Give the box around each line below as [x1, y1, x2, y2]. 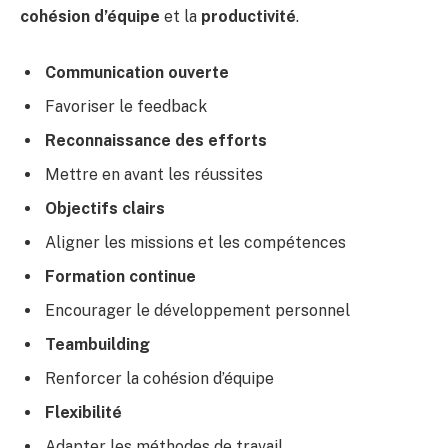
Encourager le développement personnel [45, 301, 350, 321]
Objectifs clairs [45, 199, 165, 219]
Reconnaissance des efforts [45, 131, 267, 151]
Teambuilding [45, 335, 150, 355]
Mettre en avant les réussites [45, 165, 263, 185]
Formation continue [45, 267, 196, 287]
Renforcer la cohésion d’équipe [45, 369, 274, 389]
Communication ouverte [45, 63, 229, 83]
